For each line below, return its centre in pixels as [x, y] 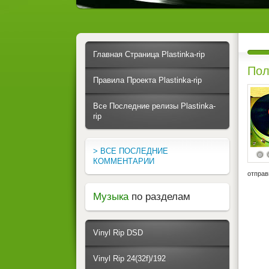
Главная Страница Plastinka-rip [149, 54]
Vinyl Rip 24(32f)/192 [129, 258]
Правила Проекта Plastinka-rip [147, 80]
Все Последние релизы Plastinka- [154, 106]
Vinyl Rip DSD [118, 233]
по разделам [161, 197]
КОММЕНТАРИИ [124, 161]
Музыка [112, 197]
